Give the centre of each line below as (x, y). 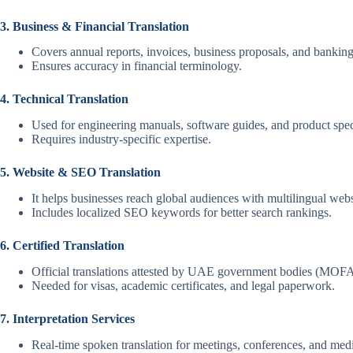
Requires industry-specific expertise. (121, 139)
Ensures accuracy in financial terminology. (137, 66)
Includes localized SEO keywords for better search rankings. (182, 212)
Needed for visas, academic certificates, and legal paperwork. (183, 285)
